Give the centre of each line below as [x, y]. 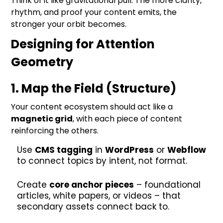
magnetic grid [42, 119]
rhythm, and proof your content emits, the [94, 12]
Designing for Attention [83, 44]
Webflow [187, 150]
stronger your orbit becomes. [69, 24]
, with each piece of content [128, 119]
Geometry [42, 62]
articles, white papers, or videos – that [99, 196]
